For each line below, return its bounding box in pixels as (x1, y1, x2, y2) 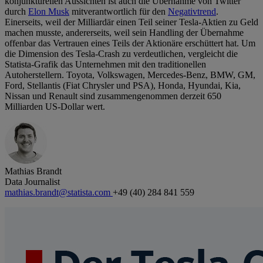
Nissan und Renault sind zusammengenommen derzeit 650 (5, 91, 221, 102)
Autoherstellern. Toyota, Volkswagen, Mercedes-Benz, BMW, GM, (5, 70, 255, 80)
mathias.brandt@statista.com (5, 187, 113, 198)
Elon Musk (28, 6, 69, 17)
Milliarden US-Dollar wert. (5, 102, 105, 112)
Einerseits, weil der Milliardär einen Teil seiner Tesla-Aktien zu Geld (5, 17, 258, 28)
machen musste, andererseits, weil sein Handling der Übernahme (5, 28, 244, 38)
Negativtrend (168, 6, 216, 17)
